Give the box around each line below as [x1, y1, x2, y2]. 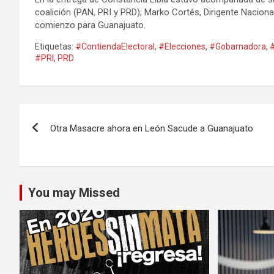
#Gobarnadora [209, 41, 266, 51]
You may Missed [28, 185, 120, 200]
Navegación [19, 103, 122, 127]
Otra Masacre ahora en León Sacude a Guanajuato [50, 122, 253, 134]
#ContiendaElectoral [75, 41, 155, 51]
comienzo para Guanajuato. [35, 19, 146, 31]
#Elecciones [158, 41, 206, 51]
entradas [19, 154, 95, 177]
